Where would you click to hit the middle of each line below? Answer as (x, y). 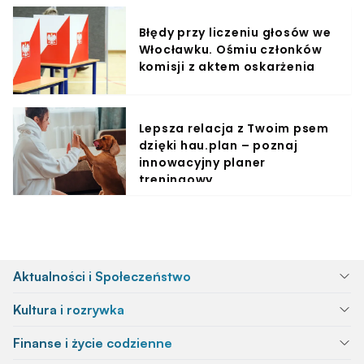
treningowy (176, 179)
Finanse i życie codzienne (93, 342)
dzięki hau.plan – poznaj (218, 145)
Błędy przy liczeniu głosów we (235, 33)
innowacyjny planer (202, 162)
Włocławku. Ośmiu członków (230, 50)
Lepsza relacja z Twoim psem (234, 128)
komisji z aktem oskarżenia (227, 67)
